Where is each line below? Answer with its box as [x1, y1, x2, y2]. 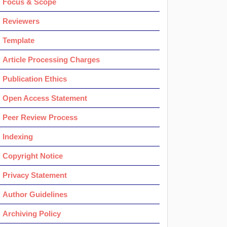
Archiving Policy [3, 209, 61, 218]
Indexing [3, 132, 33, 141]
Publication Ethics [3, 74, 67, 83]
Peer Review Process [3, 112, 78, 122]
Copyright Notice [3, 151, 63, 160]
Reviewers [3, 16, 40, 25]
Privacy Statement [3, 170, 67, 179]
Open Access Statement [3, 93, 87, 102]
